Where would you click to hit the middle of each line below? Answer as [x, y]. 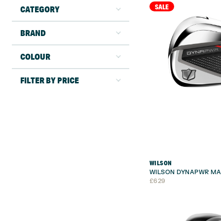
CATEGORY [40, 9]
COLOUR [35, 57]
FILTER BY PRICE [49, 80]
